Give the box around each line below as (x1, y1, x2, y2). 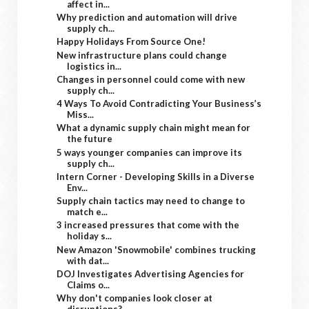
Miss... (67, 109, 94, 120)
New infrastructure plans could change (57, 49, 228, 61)
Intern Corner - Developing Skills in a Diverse (57, 170, 255, 182)
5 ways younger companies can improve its (57, 146, 243, 158)
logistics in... (67, 60, 122, 72)
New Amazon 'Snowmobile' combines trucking (57, 243, 257, 255)
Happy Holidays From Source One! (57, 36, 206, 48)
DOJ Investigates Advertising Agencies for (57, 268, 245, 279)
